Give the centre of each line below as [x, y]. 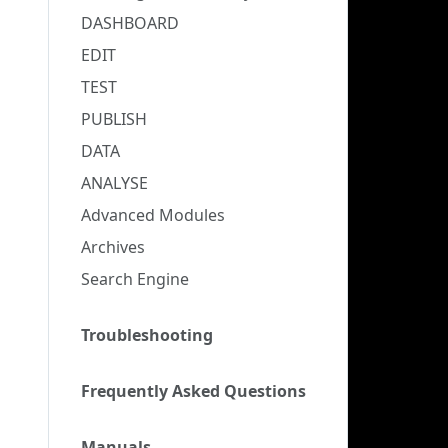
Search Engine [135, 279]
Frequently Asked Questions [193, 391]
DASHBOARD [130, 23]
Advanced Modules [153, 215]
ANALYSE [114, 183]
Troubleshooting [147, 335]
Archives [113, 247]
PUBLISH [114, 119]
